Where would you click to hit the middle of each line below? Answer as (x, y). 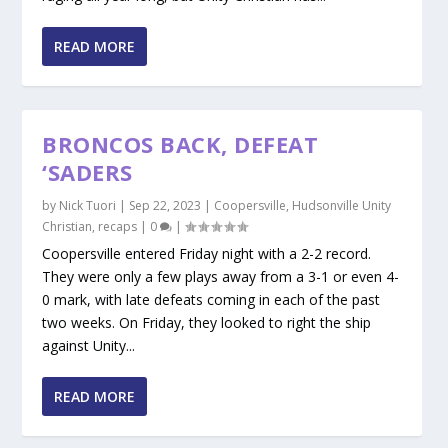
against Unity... (89, 346)
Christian (67, 227)
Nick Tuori (88, 206)
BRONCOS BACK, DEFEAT (180, 144)
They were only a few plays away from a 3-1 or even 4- (221, 277)
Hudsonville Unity (342, 206)
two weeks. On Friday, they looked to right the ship (207, 323)
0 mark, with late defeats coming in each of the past (211, 300)
